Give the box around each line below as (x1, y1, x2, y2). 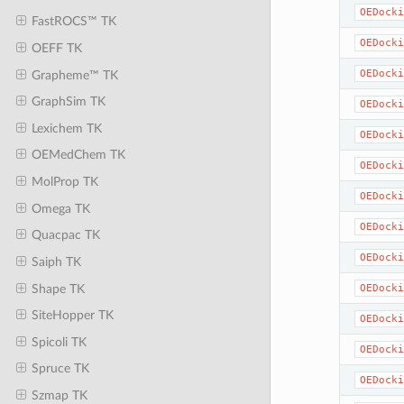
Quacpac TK (31, 228, 100, 243)
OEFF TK (31, 41, 82, 55)
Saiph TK (31, 254, 81, 269)
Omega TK (31, 201, 90, 216)
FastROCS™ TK (31, 14, 116, 29)
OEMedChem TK (31, 148, 125, 162)
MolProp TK (31, 175, 98, 189)
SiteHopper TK (31, 308, 114, 323)
